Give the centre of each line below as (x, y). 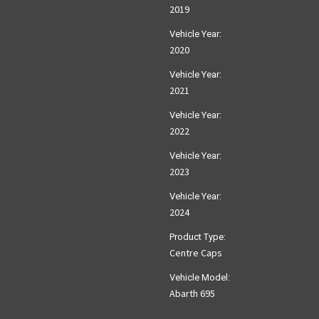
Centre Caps (196, 253)
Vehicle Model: (200, 278)
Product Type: (198, 237)
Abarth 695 (192, 294)
